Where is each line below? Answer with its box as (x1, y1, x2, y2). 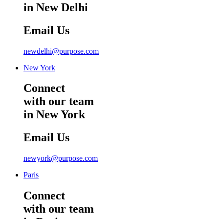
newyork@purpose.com (23, 154, 98, 163)
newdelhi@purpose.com (23, 46, 99, 55)
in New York (23, 108, 85, 121)
